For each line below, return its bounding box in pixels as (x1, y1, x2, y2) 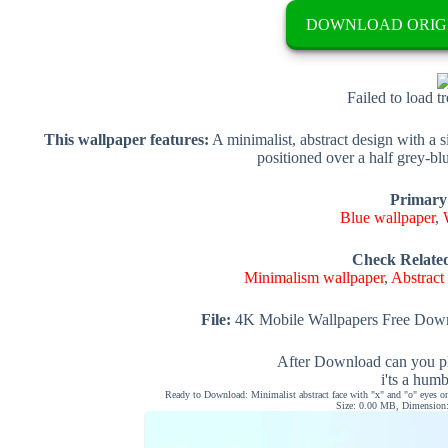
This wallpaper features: (43, 130, 209, 148)
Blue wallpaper (340, 208, 436, 226)
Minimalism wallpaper (243, 268, 384, 286)
